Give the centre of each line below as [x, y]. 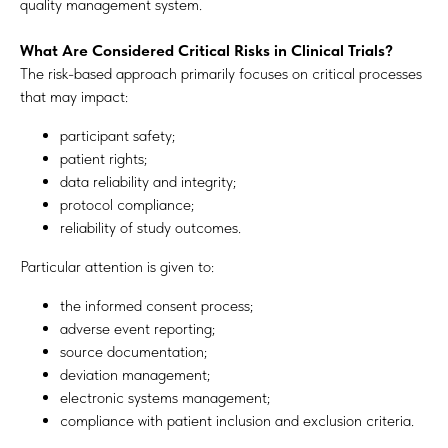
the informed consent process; [156, 305]
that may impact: [74, 96]
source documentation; [133, 351]
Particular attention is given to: [117, 266]
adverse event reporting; [137, 328]
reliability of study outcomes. [150, 227]
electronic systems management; [165, 397]
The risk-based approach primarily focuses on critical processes [221, 73]
